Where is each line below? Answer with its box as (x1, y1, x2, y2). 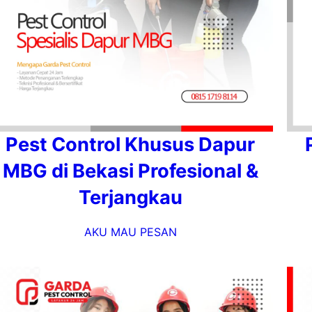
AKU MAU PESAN (84, 225, 177, 239)
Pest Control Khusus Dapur (6, 133, 255, 156)
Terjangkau (78, 186, 182, 209)
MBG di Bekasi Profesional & (2, 159, 258, 182)
